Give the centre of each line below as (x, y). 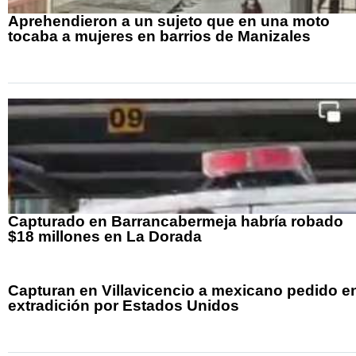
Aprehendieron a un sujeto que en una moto (169, 21)
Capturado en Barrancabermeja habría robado (176, 222)
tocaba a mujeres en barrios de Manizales (159, 37)
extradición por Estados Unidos (124, 306)
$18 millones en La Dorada (105, 237)
